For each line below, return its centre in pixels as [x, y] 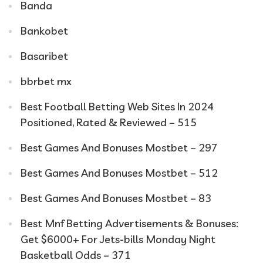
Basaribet [44, 56]
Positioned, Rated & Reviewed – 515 [109, 122]
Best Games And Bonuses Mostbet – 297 [119, 147]
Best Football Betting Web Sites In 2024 [117, 106]
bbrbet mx [46, 81]
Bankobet [44, 31]
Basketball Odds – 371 [76, 255]
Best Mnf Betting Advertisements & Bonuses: [129, 223]
